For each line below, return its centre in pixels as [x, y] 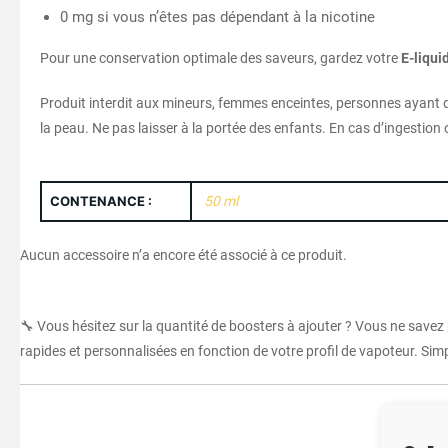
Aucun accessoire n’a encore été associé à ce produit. [183, 254]
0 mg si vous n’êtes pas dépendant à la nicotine [217, 16]
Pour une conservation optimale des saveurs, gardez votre [220, 57]
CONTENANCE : [101, 200]
